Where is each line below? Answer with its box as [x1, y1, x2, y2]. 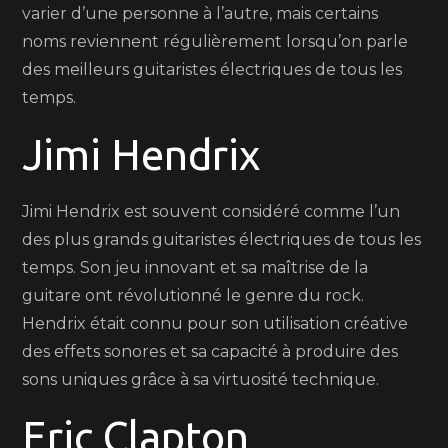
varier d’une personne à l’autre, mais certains [22, 4, 379, 23]
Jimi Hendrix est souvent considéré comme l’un [22, 202, 401, 221]
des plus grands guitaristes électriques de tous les [22, 230, 422, 249]
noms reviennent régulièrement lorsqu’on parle [22, 32, 409, 51]
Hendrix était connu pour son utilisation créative [22, 314, 409, 333]
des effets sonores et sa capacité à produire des [22, 342, 399, 361]
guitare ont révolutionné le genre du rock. [22, 286, 365, 305]
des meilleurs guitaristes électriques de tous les [22, 60, 403, 79]
